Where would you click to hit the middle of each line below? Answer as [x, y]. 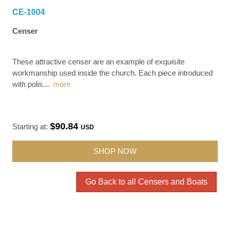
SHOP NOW [115, 151]
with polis [28, 84]
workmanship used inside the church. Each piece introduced [113, 73]
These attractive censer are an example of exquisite [99, 61]
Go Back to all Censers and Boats [146, 181]
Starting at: [31, 126]
